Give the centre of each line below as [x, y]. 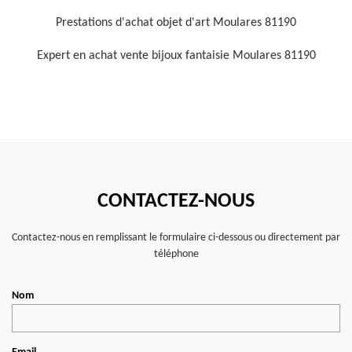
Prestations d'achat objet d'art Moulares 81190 [176, 23]
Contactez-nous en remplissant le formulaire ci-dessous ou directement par [176, 238]
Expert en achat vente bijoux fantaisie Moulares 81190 [176, 56]
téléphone [176, 254]
